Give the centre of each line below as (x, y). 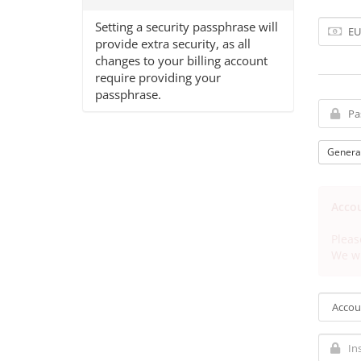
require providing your (158, 77)
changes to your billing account (181, 60)
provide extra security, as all (173, 44)
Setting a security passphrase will (187, 27)
